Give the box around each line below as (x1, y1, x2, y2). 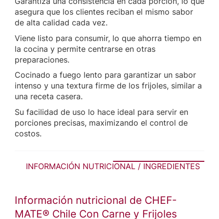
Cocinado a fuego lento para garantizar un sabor (15, 70, 196, 80)
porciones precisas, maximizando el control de (15, 117, 188, 128)
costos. (15, 128, 42, 138)
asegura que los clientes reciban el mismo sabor (15, 7, 193, 17)
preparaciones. (15, 54, 69, 65)
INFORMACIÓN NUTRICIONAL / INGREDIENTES (26, 161, 200, 171)
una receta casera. (15, 91, 83, 102)
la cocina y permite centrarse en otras (15, 44, 155, 54)
